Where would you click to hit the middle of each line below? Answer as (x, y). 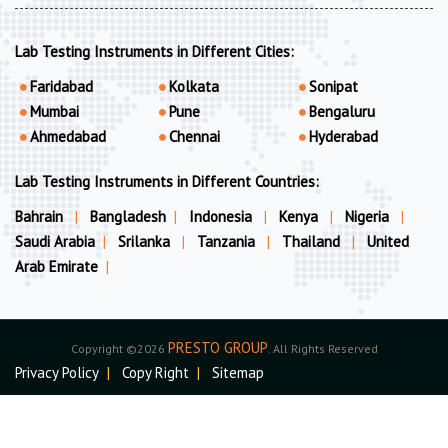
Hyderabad (343, 136)
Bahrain (41, 216)
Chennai (195, 136)
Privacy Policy (57, 372)
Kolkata (194, 86)
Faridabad (61, 86)
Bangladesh (128, 216)
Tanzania (228, 241)
